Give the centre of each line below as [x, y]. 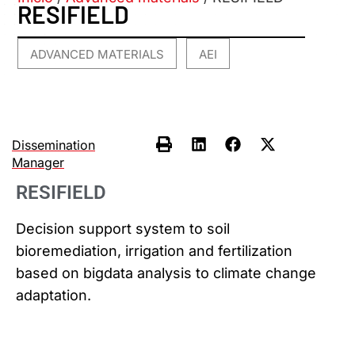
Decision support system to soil [123, 228]
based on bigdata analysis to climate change [166, 273]
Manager [38, 162]
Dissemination [53, 145]
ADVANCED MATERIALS [97, 55]
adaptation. [53, 295]
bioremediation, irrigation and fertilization [154, 250]
